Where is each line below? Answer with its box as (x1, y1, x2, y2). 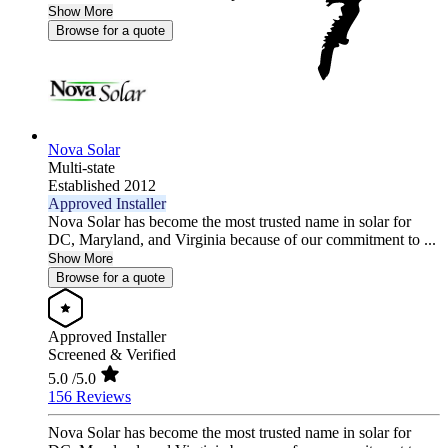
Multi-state (48, 159, 115, 177)
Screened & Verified (48, 346, 176, 364)
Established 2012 (48, 177, 156, 195)
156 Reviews (48, 388, 131, 406)
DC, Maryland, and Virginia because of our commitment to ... (48, 231, 436, 249)
